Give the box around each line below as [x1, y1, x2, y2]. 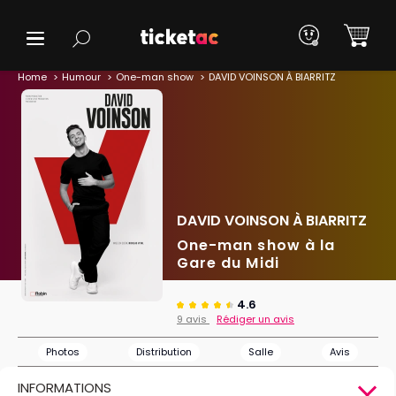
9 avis [177, 312, 209, 326]
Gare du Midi [177, 253, 279, 273]
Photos [46, 345, 80, 359]
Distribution [136, 345, 192, 359]
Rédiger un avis [217, 312, 294, 326]
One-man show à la [177, 235, 335, 255]
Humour [62, 70, 101, 84]
